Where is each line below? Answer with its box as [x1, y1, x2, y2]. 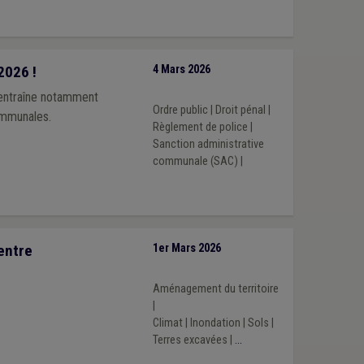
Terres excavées [152, 332, 227, 347]
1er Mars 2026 [152, 241, 221, 256]
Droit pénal [214, 102, 266, 117]
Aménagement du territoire [152, 281, 279, 296]
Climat [152, 315, 183, 330]
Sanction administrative [152, 136, 264, 151]
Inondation [189, 315, 240, 330]
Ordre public [152, 102, 208, 117]
